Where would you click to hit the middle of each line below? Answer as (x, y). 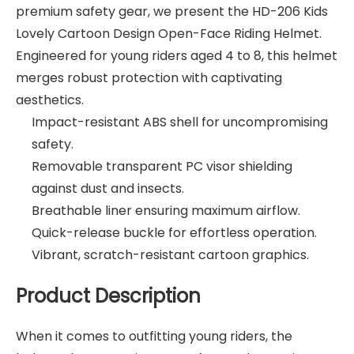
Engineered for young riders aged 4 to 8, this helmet (177, 55)
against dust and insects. (108, 188)
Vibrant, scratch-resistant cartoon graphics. (170, 254)
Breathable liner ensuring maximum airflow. (166, 210)
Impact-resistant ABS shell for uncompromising (180, 122)
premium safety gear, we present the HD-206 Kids (172, 11)
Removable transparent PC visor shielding (162, 166)
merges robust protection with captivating (149, 77)
